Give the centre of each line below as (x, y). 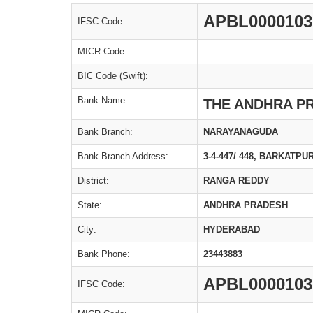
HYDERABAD (232, 230)
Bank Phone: (104, 254)
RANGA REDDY (236, 181)
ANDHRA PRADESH (246, 205)
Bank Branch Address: (123, 156)
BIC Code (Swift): (113, 76)
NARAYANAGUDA (241, 132)
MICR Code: (102, 51)
